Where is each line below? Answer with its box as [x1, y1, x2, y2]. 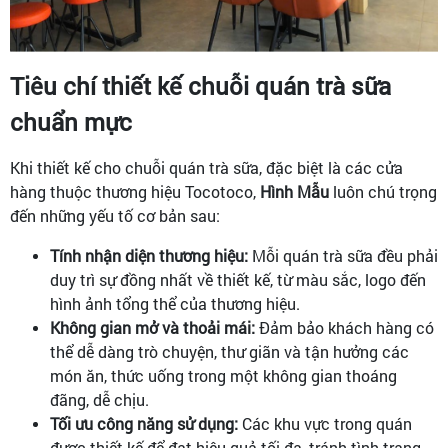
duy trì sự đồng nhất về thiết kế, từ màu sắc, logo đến [50, 269, 426, 291]
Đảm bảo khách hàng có [255, 317, 434, 339]
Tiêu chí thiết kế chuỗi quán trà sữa [10, 70, 391, 103]
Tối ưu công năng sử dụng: [50, 413, 238, 435]
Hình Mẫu [260, 181, 329, 203]
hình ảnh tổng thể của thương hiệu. [50, 293, 300, 315]
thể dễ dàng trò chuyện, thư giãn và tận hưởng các [50, 341, 409, 363]
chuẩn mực [10, 106, 132, 139]
